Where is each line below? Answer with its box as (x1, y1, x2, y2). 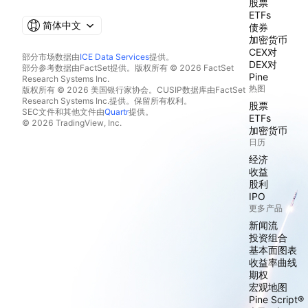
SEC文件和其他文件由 (22, 107, 104, 117)
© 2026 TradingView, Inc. (22, 118, 122, 128)
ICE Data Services (80, 52, 149, 62)
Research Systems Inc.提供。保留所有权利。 (22, 96, 192, 106)
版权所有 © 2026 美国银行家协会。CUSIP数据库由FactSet (22, 85, 245, 95)
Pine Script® (249, 294, 304, 305)
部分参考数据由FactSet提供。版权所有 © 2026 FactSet (22, 63, 234, 73)
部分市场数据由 (22, 52, 80, 62)
